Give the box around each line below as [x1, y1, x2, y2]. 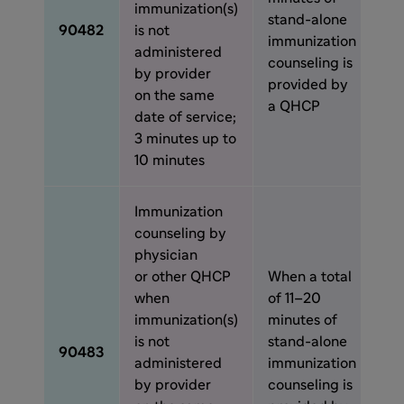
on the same [134, 88, 215, 103]
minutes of [268, 313, 337, 327]
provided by [268, 78, 348, 92]
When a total [268, 270, 352, 284]
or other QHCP [134, 270, 231, 284]
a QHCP [268, 99, 320, 114]
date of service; [134, 110, 236, 124]
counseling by [134, 226, 226, 241]
